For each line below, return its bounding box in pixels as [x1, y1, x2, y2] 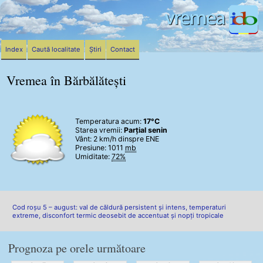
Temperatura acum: [75, 117, 143, 126]
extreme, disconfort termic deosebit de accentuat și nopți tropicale [12, 211, 224, 220]
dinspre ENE [116, 134, 159, 144]
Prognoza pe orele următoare [8, 240, 146, 256]
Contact [110, 45, 136, 53]
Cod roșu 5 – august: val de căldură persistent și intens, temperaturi [12, 203, 227, 211]
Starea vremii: [75, 126, 124, 135]
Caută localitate [31, 45, 80, 53]
